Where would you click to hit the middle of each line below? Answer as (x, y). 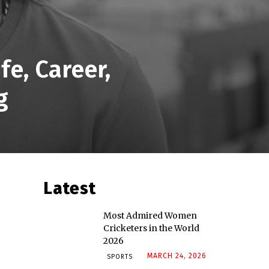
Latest (70, 189)
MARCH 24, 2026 (177, 256)
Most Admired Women (150, 216)
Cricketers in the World (151, 228)
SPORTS (120, 257)
